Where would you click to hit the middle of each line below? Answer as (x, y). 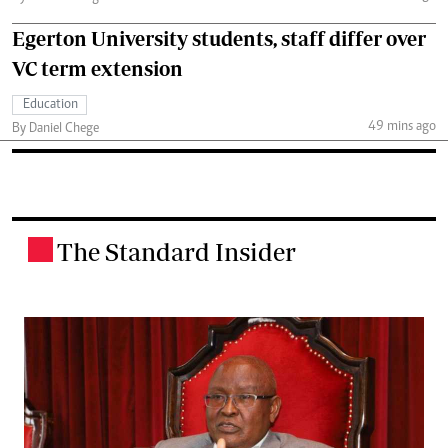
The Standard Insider (176, 251)
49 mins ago (401, 127)
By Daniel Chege (55, 128)
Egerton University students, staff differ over (219, 38)
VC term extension (97, 68)
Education (50, 104)
